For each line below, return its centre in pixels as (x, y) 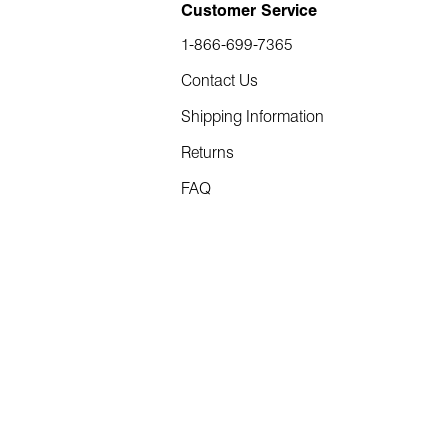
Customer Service (249, 11)
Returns (208, 153)
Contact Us (220, 81)
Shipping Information (253, 117)
